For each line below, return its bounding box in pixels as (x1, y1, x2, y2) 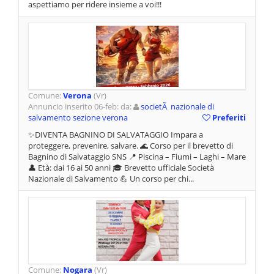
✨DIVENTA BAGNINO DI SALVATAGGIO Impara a (28, 129, 203, 141)
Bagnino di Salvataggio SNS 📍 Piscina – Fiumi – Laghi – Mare (28, 151, 246, 163)
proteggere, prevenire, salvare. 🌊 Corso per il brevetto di (28, 140, 233, 152)
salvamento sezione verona (28, 112, 128, 124)
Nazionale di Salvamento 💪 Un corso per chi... (28, 173, 194, 185)
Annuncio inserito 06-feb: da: (28, 101, 133, 113)
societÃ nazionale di (141, 101, 214, 113)
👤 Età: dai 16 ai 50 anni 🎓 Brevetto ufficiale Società (28, 162, 214, 174)
